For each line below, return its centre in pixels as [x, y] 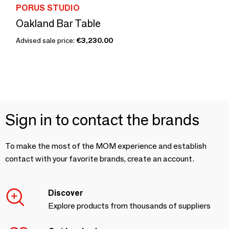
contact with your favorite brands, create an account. [100, 159]
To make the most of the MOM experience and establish [106, 146]
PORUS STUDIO [48, 8]
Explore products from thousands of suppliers [129, 206]
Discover [65, 193]
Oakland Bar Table [58, 24]
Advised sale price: [46, 40]
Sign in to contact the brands [102, 120]
